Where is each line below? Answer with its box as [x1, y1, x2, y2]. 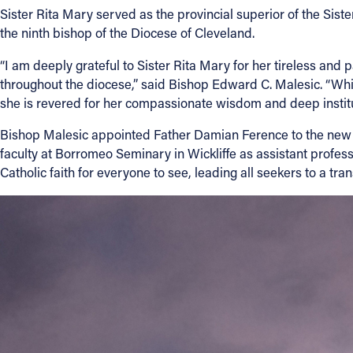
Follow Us [65, 153, 142, 173]
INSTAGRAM [79, 236, 147, 249]
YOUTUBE [79, 277, 134, 291]
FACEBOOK [79, 195, 142, 208]
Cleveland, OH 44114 [65, 76, 180, 93]
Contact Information [65, 26, 221, 46]
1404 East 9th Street [65, 57, 178, 74]
